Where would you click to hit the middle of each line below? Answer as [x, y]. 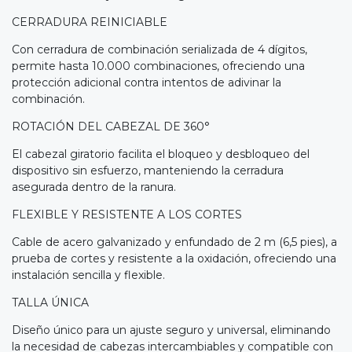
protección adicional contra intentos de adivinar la [147, 82]
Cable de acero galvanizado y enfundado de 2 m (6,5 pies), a [174, 242]
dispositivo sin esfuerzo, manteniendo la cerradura [148, 170]
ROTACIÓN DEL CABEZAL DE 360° [111, 126]
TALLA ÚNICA [50, 302]
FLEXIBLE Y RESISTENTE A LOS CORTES [127, 214]
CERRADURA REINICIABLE [90, 22]
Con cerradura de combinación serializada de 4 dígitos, [159, 49]
